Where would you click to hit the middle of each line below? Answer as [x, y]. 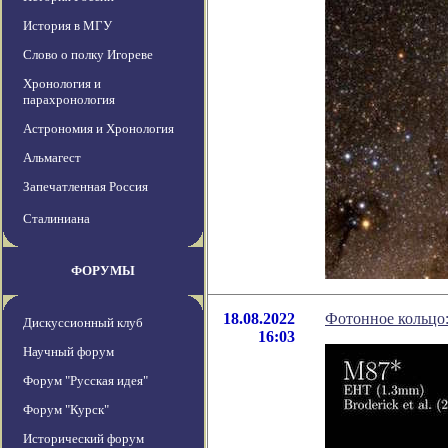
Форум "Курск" [66, 410]
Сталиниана [56, 219]
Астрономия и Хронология [98, 129]
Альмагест [52, 158]
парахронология [69, 100]
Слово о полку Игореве [88, 55]
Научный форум [68, 352]
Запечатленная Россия [85, 187]
